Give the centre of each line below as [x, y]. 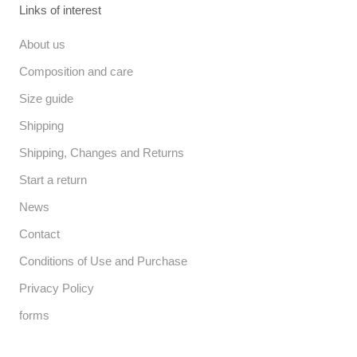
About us [42, 45]
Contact [39, 234]
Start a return [53, 180]
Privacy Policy [57, 288]
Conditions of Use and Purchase [103, 261]
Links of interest [60, 10]
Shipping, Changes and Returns [102, 153]
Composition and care [76, 72]
